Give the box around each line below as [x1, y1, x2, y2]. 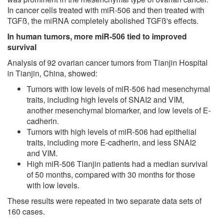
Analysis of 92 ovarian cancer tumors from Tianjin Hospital [7, 56, 208, 68]
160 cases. [7, 205, 45, 217]
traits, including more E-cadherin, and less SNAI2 [27, 136, 196, 148]
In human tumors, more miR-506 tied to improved [7, 30, 187, 42]
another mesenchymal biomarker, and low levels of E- [27, 104, 211, 116]
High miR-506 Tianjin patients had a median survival [27, 158, 208, 169]
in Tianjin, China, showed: [7, 67, 97, 79]
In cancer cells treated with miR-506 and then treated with [7, 4, 204, 16]
